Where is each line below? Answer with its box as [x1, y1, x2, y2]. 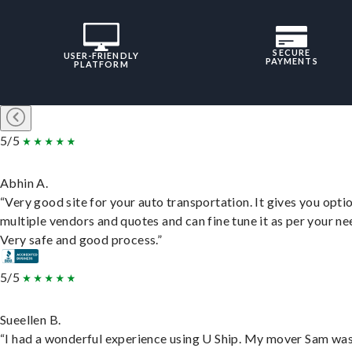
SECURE [273, 47, 311, 58]
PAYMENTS [265, 56, 318, 67]
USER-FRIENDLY [63, 50, 139, 61]
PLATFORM [73, 59, 129, 70]
